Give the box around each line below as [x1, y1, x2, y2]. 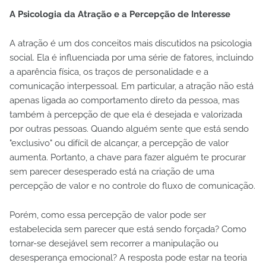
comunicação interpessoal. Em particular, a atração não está [9, 80, 254, 91]
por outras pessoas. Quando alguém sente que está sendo [9, 123, 249, 134]
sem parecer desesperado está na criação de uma [9, 166, 214, 177]
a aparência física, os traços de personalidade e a [9, 66, 208, 77]
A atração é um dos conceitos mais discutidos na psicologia [9, 37, 252, 49]
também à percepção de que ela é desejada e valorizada [9, 109, 242, 120]
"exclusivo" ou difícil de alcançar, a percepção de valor [9, 137, 229, 148]
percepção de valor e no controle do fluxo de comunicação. [9, 180, 255, 191]
